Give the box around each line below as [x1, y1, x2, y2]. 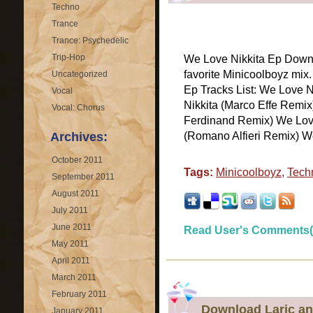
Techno [52, 2, 80, 12]
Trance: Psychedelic [52, 36, 129, 45]
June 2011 [52, 222, 92, 232]
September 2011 [52, 172, 115, 182]
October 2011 [52, 155, 103, 165]
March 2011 [52, 272, 96, 282]
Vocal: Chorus [52, 103, 105, 112]
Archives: [50, 130, 108, 144]
